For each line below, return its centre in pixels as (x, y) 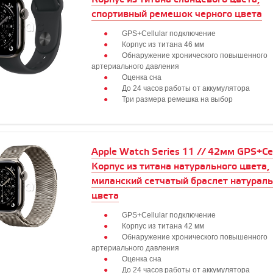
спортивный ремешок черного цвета (177, 14)
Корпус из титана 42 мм (163, 226)
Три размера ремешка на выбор (177, 99)
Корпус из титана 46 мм (163, 44)
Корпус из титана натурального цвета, (181, 167)
